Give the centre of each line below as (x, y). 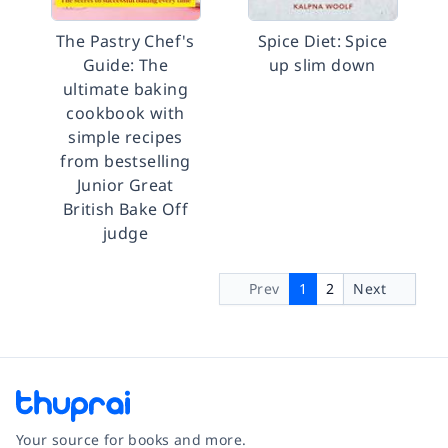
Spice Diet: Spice (322, 41)
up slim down (322, 65)
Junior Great (125, 185)
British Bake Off (125, 209)
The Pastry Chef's (125, 41)
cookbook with (125, 113)
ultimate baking (125, 89)
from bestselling (125, 161)
